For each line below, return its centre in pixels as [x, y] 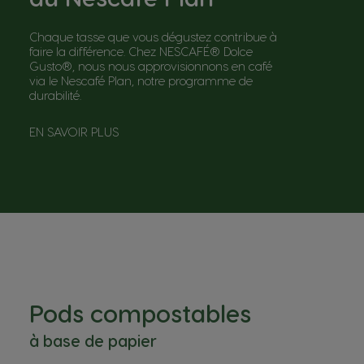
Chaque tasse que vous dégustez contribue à [153, 36]
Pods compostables [140, 312]
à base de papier [93, 340]
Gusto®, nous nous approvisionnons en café [151, 65]
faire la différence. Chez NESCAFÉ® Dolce [141, 51]
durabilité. [55, 95]
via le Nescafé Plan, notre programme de [141, 80]
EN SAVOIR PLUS [74, 131]
